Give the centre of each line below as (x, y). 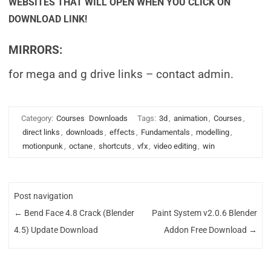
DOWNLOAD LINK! (48, 19)
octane (81, 146)
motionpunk (43, 146)
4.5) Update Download (56, 230)
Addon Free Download (206, 230)
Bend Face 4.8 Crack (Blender (79, 213)
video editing (175, 146)
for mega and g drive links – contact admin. (121, 74)
